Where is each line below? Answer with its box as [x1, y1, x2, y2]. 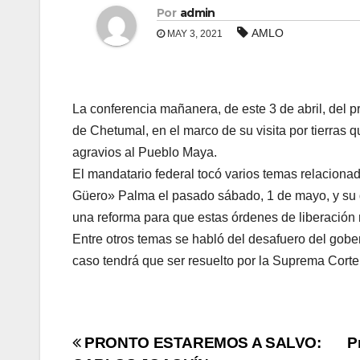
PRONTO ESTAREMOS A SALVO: [80, 333, 321, 351]
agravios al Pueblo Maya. [72, 145, 217, 159]
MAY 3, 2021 [165, 27, 223, 39]
